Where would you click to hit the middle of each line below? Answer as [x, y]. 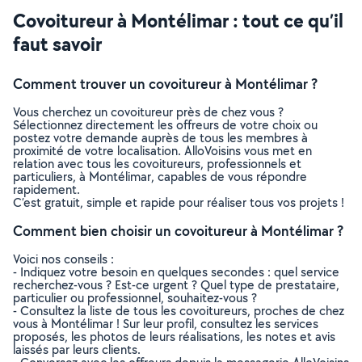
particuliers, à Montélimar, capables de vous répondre [160, 177]
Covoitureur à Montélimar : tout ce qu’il [178, 20]
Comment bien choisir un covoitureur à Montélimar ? [178, 231]
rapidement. [46, 189]
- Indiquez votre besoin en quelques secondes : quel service [176, 272]
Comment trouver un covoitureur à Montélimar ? [165, 84]
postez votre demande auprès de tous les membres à [160, 138]
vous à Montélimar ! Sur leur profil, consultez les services [166, 324]
